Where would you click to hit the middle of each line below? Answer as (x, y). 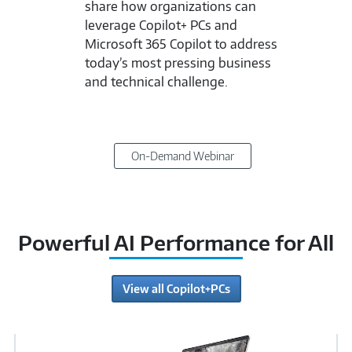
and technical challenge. (156, 81)
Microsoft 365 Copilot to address (181, 44)
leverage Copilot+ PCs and (161, 25)
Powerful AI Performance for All (176, 242)
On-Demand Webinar (183, 156)
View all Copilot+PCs (176, 288)
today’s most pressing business (178, 62)
